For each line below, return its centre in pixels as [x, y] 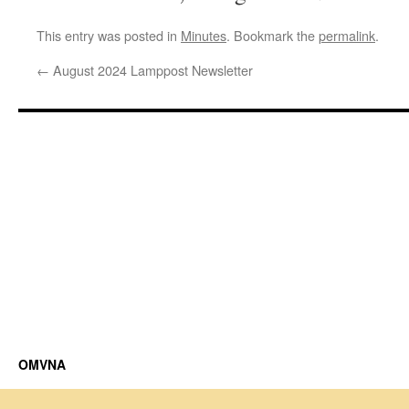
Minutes [204, 35]
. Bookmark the [273, 35]
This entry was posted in [109, 35]
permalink [347, 35]
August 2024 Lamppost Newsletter [151, 70]
